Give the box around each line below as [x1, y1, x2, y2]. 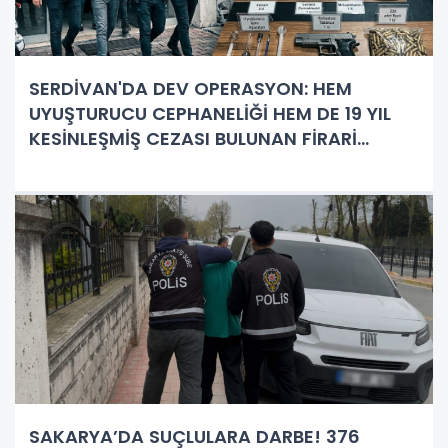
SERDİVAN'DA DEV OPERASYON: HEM [29, 75, 352, 101]
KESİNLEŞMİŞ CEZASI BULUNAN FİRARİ [29, 125, 357, 151]
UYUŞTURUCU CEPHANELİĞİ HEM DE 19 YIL [29, 100, 391, 126]
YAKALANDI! [29, 150, 137, 176]
